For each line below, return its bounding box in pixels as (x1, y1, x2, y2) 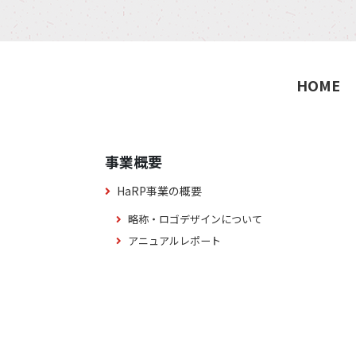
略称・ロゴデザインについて (128, 211, 262, 226)
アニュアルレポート (128, 233, 221, 248)
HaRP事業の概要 (117, 183, 202, 199)
